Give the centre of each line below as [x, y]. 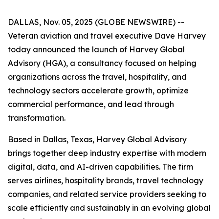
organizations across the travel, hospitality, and [97, 77]
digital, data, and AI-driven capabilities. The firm [100, 167]
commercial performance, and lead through [91, 104]
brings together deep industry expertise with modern [107, 153]
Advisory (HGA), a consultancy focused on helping [102, 63]
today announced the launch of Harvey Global [96, 49]
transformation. [37, 118]
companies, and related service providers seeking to [107, 194]
